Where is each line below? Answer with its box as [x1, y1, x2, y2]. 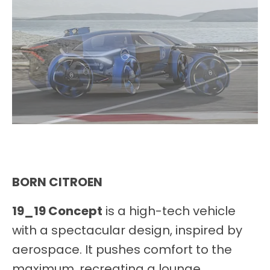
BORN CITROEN [12, 174, 102, 191]
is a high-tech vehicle [102, 202, 236, 220]
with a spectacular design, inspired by [12, 222, 242, 239]
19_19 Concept [12, 202, 102, 220]
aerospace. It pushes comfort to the [12, 241, 232, 259]
